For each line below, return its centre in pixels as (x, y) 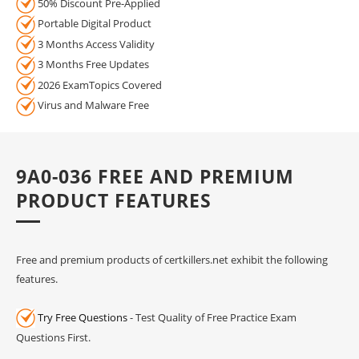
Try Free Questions (83, 317)
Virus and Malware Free (92, 105)
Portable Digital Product (93, 24)
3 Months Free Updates (92, 65)
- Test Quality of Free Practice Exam (212, 317)
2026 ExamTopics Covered (99, 85)
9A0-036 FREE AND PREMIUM (155, 176)
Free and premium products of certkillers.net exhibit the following (172, 259)
